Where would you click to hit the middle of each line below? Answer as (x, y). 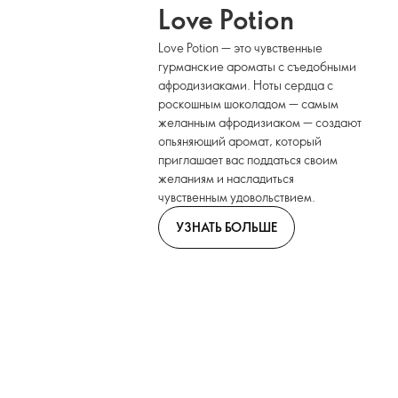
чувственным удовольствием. (237, 197)
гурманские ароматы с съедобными (258, 66)
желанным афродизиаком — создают (260, 122)
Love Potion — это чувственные (241, 48)
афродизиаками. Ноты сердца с (246, 85)
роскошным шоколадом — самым (249, 103)
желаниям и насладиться (227, 178)
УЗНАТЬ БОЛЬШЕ (227, 227)
